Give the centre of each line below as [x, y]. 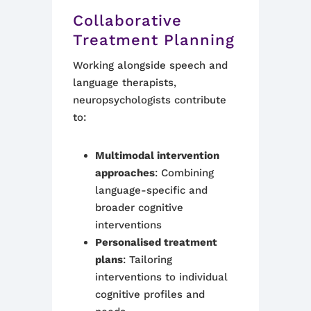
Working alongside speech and [150, 65]
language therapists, [125, 83]
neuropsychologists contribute [150, 100]
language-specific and [151, 190]
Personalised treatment [156, 242]
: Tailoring [147, 260]
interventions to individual [161, 277]
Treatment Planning [154, 40]
